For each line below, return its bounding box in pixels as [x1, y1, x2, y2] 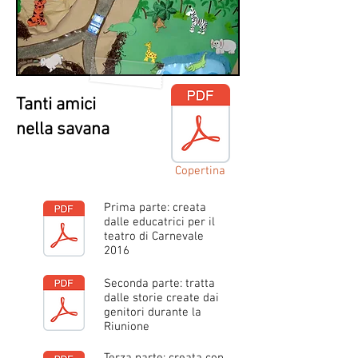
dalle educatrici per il [104, 215, 215, 229]
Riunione [104, 320, 149, 334]
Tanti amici [16, 94, 96, 116]
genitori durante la [104, 305, 201, 320]
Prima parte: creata [104, 201, 206, 215]
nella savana [16, 119, 109, 141]
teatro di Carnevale [104, 229, 204, 244]
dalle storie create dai [104, 291, 219, 305]
